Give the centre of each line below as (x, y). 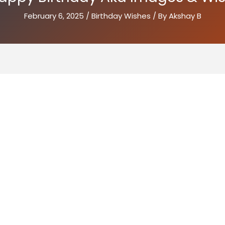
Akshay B (185, 16)
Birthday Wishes (121, 16)
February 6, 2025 (55, 16)
